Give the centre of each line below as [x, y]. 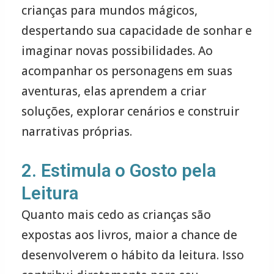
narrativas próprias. [76, 131]
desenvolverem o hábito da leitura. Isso [132, 255]
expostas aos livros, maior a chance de [129, 235]
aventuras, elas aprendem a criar [113, 91]
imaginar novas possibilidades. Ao [117, 50]
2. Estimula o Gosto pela [118, 171]
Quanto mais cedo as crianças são [116, 215]
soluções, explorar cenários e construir [130, 111]
